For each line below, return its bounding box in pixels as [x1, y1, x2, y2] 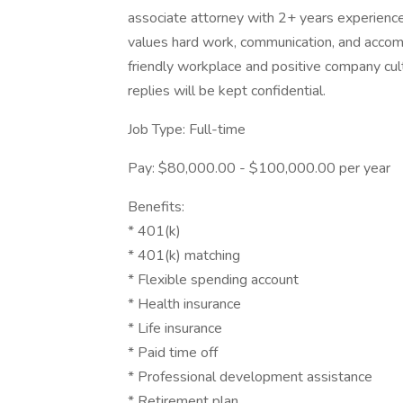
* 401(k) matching [128, 246, 240, 265]
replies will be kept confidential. [128, 81, 326, 101]
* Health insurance [128, 294, 241, 314]
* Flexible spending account [128, 270, 299, 290]
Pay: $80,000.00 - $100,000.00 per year [128, 158, 390, 178]
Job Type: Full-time [128, 120, 246, 139]
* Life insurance [128, 318, 222, 338]
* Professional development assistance [128, 367, 372, 387]
